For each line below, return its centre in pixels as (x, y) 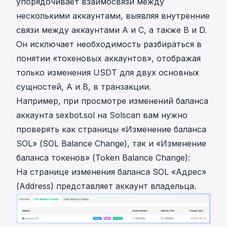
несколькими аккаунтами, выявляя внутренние (113, 16)
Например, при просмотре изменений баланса (112, 101)
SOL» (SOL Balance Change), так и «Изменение (111, 143)
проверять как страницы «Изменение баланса (111, 129)
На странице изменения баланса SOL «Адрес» (111, 172)
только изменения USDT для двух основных (108, 72)
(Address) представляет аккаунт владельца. (106, 186)
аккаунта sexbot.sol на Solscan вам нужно (102, 115)
